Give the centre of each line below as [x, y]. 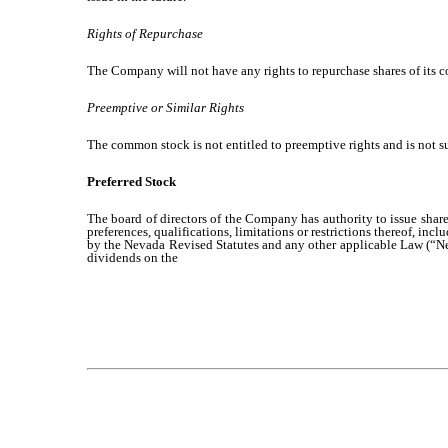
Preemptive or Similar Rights [165, 107]
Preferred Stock [131, 181]
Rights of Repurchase [145, 33]
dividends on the [132, 257]
